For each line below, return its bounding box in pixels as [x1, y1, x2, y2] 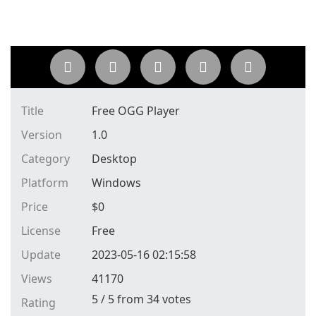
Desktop [92, 151, 137, 166]
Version [21, 127, 62, 142]
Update [21, 247, 61, 262]
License [21, 223, 61, 238]
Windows [92, 175, 141, 190]
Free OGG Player [92, 103, 180, 119]
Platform [21, 175, 68, 190]
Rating [21, 295, 56, 310]
